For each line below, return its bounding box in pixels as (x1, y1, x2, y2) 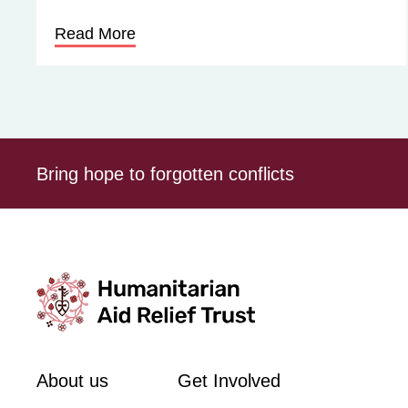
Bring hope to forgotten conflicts (36, 163, 294, 184)
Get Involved (178, 371, 280, 391)
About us (36, 371, 108, 391)
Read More (55, 25, 136, 43)
